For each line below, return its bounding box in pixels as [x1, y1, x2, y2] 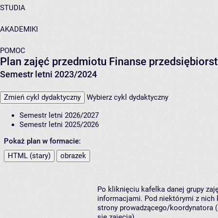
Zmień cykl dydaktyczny [4, 93, 81, 102]
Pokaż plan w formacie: [4, 137, 81, 146]
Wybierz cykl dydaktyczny [87, 93, 168, 102]
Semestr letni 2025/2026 [19, 120, 99, 129]
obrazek [60, 151, 86, 161]
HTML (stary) [8, 151, 51, 161]
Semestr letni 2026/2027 [19, 111, 99, 120]
